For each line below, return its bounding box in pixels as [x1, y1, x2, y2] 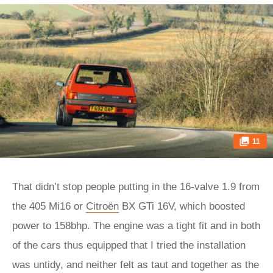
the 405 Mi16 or [12, 200, 86, 212]
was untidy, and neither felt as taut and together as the [12, 259, 259, 271]
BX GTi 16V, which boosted [119, 200, 245, 212]
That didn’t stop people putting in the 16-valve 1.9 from [12, 181, 260, 193]
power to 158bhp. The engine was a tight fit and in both [12, 220, 260, 232]
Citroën [86, 200, 119, 212]
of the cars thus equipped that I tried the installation [12, 239, 246, 251]
